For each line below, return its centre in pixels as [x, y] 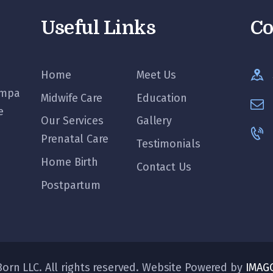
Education [161, 98]
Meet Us [156, 75]
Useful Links [98, 28]
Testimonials [168, 144]
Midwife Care [72, 98]
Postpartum [71, 185]
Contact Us [164, 167]
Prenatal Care [75, 139]
